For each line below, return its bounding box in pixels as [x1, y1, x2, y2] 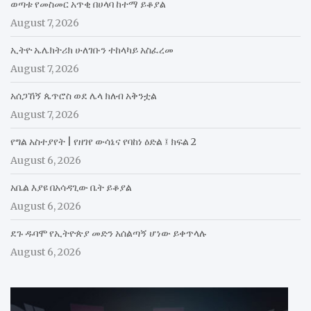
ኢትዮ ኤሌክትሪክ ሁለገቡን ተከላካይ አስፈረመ [10, 43, 174, 56]
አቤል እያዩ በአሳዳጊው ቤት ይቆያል [10, 180, 132, 194]
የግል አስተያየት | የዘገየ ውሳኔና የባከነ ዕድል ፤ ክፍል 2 [10, 135, 196, 148]
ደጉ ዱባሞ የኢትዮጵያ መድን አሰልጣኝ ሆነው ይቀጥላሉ [10, 226, 207, 239]
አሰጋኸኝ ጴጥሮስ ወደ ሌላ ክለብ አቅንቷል [10, 89, 157, 102]
